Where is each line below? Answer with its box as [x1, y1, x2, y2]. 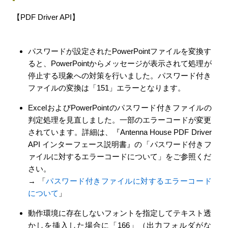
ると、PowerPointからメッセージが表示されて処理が [28, 59, 212, 68]
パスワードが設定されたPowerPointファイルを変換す [28, 46, 212, 55]
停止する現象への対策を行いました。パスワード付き [28, 71, 212, 80]
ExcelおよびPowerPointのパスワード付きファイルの [28, 103, 212, 112]
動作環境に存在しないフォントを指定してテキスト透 [28, 208, 212, 217]
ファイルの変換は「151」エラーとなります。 [28, 83, 185, 92]
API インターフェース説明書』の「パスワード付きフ [28, 139, 212, 149]
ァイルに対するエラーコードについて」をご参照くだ [28, 152, 212, 161]
